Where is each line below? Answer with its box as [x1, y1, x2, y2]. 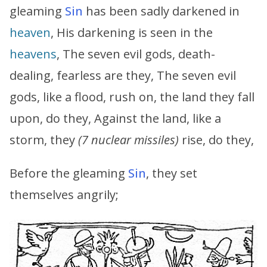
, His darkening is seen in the [51, 24, 213, 41]
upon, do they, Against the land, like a [10, 110, 221, 126]
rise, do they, [179, 131, 254, 148]
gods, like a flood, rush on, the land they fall [10, 88, 254, 105]
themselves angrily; [10, 186, 119, 203]
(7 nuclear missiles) [78, 131, 179, 148]
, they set [146, 164, 197, 181]
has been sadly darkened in [83, 2, 240, 19]
